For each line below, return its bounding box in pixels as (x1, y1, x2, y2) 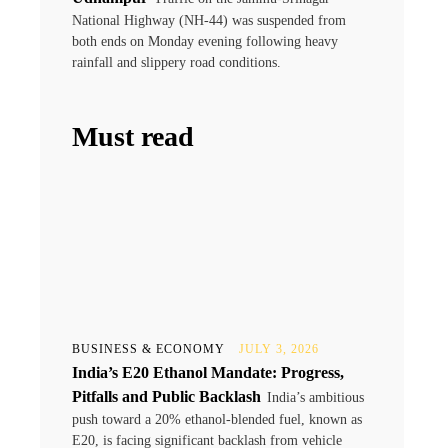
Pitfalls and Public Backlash (72, 387, 261, 405)
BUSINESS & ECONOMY (72, 341, 225, 356)
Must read (72, 120, 194, 152)
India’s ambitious (267, 389, 364, 405)
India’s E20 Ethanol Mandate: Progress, (72, 363, 344, 381)
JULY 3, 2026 (239, 341, 319, 356)
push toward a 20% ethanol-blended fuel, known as (72, 411, 362, 427)
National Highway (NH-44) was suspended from (72, 12, 346, 28)
